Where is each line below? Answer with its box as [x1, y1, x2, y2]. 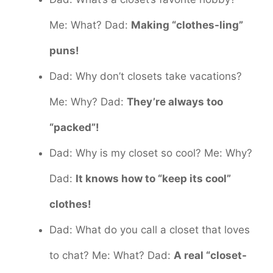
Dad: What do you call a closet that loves [49, 223, 250, 236]
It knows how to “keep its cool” [76, 172, 231, 185]
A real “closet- [174, 249, 247, 261]
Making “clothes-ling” [131, 18, 243, 31]
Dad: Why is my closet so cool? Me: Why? [49, 146, 252, 159]
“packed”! [49, 121, 99, 133]
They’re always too [127, 95, 223, 108]
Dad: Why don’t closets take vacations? [49, 69, 242, 82]
